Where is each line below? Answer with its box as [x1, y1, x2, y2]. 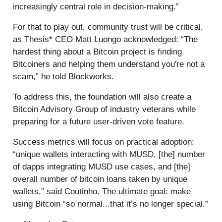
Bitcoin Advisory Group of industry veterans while [13, 104, 196, 114]
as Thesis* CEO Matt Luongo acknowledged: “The [13, 34, 198, 44]
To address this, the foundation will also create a [13, 92, 191, 102]
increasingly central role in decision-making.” [13, 1, 179, 11]
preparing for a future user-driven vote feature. [13, 116, 184, 126]
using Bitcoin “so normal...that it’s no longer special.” [13, 199, 208, 209]
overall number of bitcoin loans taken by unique [13, 174, 187, 184]
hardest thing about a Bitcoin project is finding [13, 47, 182, 56]
